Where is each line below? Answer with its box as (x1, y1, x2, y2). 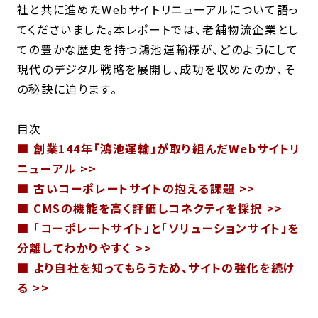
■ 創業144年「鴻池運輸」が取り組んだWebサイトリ (16, 139, 302, 157)
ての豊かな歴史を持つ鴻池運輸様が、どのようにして (16, 40, 299, 57)
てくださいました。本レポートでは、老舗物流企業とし (16, 20, 300, 38)
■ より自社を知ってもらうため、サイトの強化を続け (16, 258, 295, 276)
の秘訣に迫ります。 (16, 79, 118, 97)
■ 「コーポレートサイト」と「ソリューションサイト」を (16, 219, 300, 236)
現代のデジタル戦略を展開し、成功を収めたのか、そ (16, 60, 295, 77)
